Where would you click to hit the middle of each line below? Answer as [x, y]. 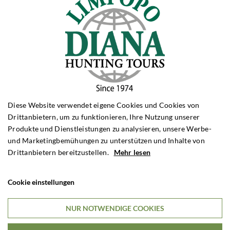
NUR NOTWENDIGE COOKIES [115, 208]
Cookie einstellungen [41, 182]
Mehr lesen [132, 152]
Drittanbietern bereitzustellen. [61, 152]
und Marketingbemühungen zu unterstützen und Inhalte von [106, 140]
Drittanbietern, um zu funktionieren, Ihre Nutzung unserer [104, 117]
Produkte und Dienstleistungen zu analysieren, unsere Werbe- [110, 128]
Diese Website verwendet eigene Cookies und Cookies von [104, 105]
